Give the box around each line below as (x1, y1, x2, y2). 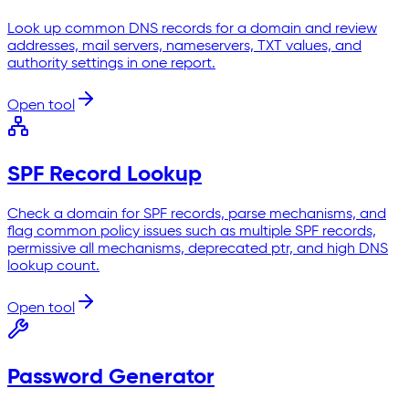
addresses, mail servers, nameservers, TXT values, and (7, 39, 362, 55)
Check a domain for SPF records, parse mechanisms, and (7, 206, 386, 222)
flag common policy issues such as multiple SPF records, (7, 224, 376, 239)
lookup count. (7, 258, 100, 274)
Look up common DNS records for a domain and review (7, 22, 377, 37)
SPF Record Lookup (7, 163, 202, 185)
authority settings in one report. (7, 57, 215, 72)
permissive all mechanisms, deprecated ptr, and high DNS (7, 241, 388, 257)
